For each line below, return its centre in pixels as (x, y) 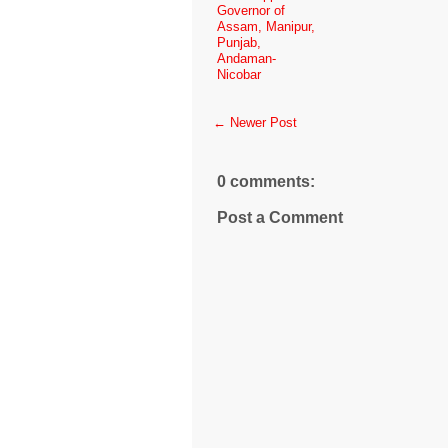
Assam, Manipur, (266, 26)
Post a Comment (280, 217)
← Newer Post (255, 122)
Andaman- (246, 58)
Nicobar (239, 74)
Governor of (251, 10)
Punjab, (239, 42)
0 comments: (266, 181)
